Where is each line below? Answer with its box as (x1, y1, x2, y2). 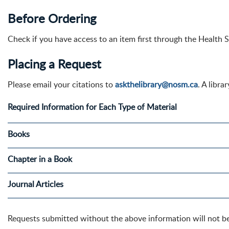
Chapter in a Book (8, 153, 72, 165)
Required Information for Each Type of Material (8, 101, 177, 112)
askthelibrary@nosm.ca (115, 79, 198, 90)
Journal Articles (8, 178, 63, 190)
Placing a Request (8, 55, 101, 72)
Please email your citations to (8, 79, 115, 90)
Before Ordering (8, 10, 96, 27)
